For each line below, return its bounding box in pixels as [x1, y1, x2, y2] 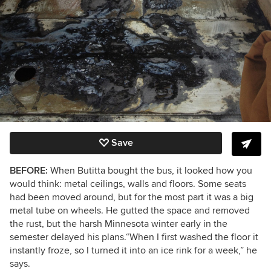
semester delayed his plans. [10, 230, 126, 243]
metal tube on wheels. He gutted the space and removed [10, 204, 250, 217]
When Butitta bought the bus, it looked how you [48, 164, 252, 177]
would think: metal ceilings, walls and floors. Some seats [10, 177, 246, 190]
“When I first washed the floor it [126, 230, 258, 243]
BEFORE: [10, 164, 48, 177]
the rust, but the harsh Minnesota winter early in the [10, 217, 227, 230]
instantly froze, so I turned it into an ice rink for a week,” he [10, 244, 257, 256]
